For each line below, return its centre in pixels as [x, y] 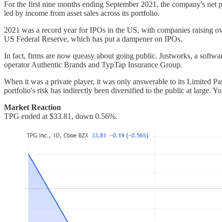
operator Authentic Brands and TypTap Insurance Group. [94, 65]
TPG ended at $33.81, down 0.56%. [61, 116]
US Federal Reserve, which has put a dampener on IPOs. [94, 39]
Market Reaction [32, 108]
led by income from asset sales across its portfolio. [82, 13]
